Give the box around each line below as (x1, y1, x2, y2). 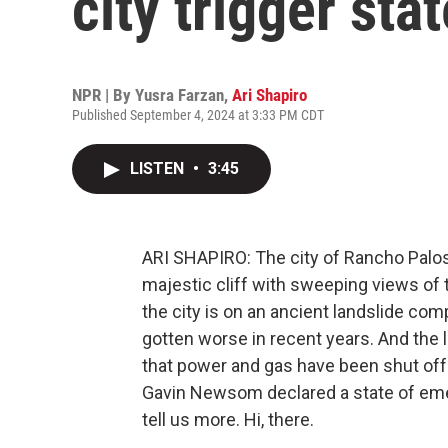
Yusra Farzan (135, 85, 224, 105)
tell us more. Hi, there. (142, 409, 314, 430)
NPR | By (72, 85, 135, 105)
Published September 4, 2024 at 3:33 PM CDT (72, 107, 324, 123)
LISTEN (130, 159, 188, 178)
